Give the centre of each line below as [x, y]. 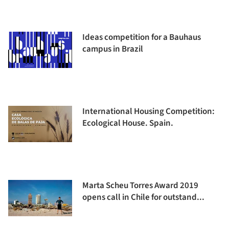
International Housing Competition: [148, 111]
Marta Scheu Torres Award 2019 [140, 186]
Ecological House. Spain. [128, 123]
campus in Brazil [113, 49]
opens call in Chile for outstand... [143, 197]
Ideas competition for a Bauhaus [142, 37]
